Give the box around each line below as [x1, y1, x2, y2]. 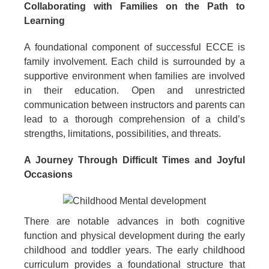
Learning [24, 16, 65, 26]
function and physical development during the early [24, 231, 245, 241]
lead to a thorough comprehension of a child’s [24, 114, 245, 125]
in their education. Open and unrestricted [24, 85, 245, 96]
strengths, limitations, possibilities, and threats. [24, 128, 221, 139]
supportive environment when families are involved [24, 71, 245, 82]
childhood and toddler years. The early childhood [24, 245, 245, 256]
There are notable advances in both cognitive [24, 216, 245, 227]
